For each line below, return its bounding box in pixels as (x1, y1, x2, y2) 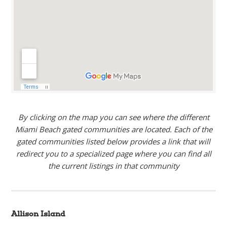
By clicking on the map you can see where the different (18, 112, 209, 122)
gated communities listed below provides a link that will (17, 136, 210, 146)
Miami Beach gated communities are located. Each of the (15, 124, 212, 134)
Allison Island (11, 209, 66, 218)
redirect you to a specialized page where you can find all (16, 148, 211, 159)
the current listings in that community (48, 161, 179, 171)
